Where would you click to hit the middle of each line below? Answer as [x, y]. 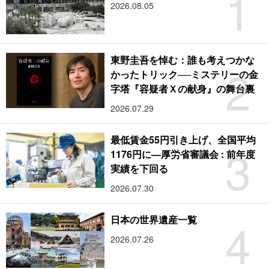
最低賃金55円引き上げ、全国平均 [183, 140]
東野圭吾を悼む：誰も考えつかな [183, 60]
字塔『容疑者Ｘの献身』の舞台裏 [183, 89]
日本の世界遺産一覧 [154, 220]
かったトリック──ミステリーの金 [185, 74]
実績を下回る [140, 169]
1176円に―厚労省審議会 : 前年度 [183, 154]
